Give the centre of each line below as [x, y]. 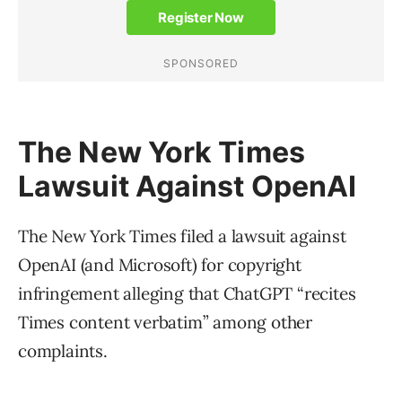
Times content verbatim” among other [165, 323]
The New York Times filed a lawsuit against [182, 236]
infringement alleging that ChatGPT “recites [187, 294]
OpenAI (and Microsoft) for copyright [160, 265]
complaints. [63, 351]
